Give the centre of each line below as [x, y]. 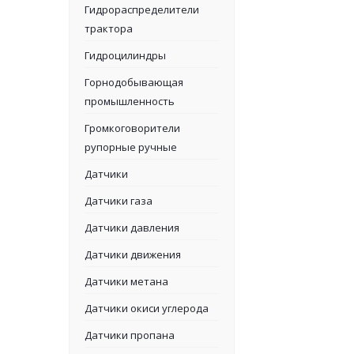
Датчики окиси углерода [147, 308]
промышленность [130, 101]
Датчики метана [126, 281]
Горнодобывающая [134, 82]
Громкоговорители [132, 128]
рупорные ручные [131, 147]
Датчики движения [133, 254]
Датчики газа [119, 201]
